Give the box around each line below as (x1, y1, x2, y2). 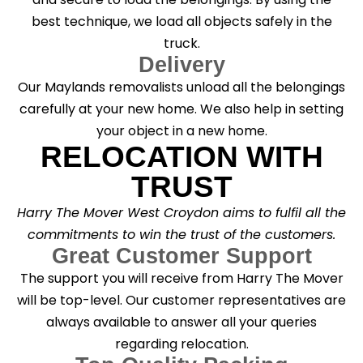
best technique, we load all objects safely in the (31, 11, 332, 31)
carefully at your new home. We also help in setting (19, 99, 344, 118)
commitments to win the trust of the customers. (28, 224, 335, 244)
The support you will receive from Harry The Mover (19, 268, 344, 288)
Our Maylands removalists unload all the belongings (18, 77, 345, 96)
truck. (163, 33, 200, 53)
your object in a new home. (96, 121, 267, 140)
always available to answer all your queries (46, 312, 317, 331)
